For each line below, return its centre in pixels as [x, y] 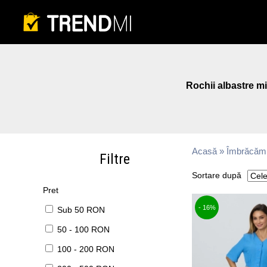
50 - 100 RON [83, 229]
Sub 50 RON [81, 210]
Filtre [114, 159]
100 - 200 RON [86, 249]
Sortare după [217, 175]
